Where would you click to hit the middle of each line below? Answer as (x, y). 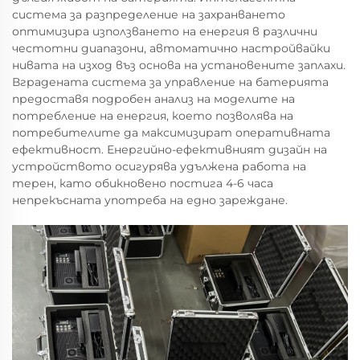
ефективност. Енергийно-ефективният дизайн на (170, 150)
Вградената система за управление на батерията (170, 82)
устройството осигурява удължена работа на (159, 167)
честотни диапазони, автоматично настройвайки (171, 49)
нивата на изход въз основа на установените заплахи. (179, 65)
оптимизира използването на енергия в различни (165, 32)
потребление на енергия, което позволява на (153, 116)
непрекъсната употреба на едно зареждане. (150, 200)
